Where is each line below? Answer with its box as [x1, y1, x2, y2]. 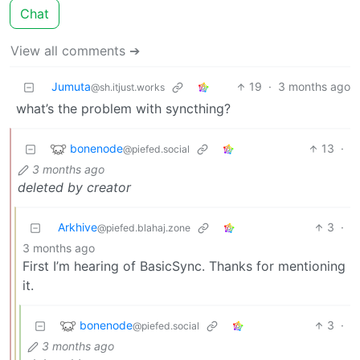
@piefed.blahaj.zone [97, 222, 190, 235]
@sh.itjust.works [91, 81, 165, 94]
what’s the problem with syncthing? [16, 100, 231, 117]
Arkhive [58, 220, 97, 235]
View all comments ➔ [10, 43, 140, 59]
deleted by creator [18, 179, 131, 196]
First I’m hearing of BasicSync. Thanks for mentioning [22, 258, 346, 275]
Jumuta [51, 80, 91, 94]
